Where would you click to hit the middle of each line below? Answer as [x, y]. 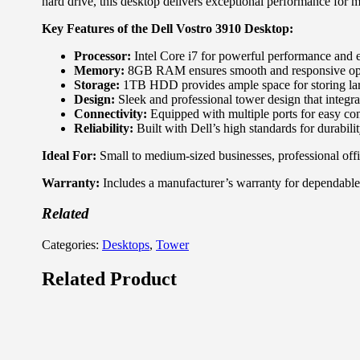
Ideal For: [69, 155]
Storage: [97, 84]
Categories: [72, 245]
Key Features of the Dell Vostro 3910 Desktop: [168, 28]
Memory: [99, 70]
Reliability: [104, 128]
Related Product [109, 279]
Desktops [126, 245]
